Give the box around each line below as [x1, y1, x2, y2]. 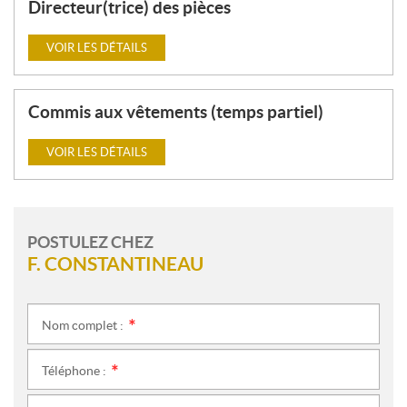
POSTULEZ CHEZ [27, 233, 154, 252]
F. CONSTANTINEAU [27, 253, 203, 274]
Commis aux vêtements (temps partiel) [28, 102, 323, 122]
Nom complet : [42, 318, 126, 333]
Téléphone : [42, 363, 109, 378]
